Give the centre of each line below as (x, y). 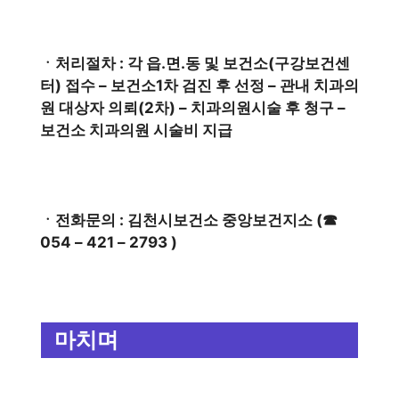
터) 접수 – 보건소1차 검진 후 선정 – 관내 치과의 (199, 85)
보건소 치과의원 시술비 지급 (136, 130)
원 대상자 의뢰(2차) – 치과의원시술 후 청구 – (193, 107)
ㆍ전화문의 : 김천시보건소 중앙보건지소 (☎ (189, 220)
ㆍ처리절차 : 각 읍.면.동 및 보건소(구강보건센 (195, 63)
